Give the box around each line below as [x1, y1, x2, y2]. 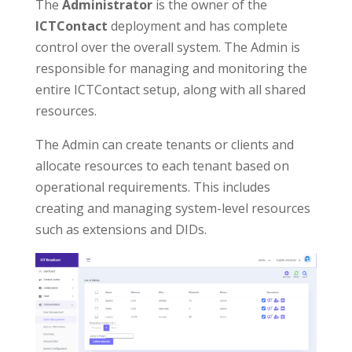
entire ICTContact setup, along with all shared [35, 81, 306, 99]
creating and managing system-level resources [35, 200, 310, 218]
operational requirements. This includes [35, 178, 270, 196]
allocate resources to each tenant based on [35, 157, 289, 175]
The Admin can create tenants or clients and [35, 136, 294, 154]
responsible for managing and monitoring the [35, 60, 307, 78]
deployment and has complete [107, 17, 288, 35]
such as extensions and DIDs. [35, 221, 207, 239]
